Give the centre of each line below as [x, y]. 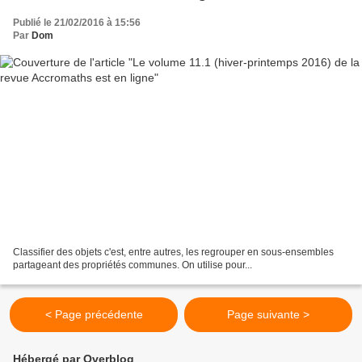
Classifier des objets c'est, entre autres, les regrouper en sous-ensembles [173, 252]
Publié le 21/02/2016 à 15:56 [77, 23]
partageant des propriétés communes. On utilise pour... [133, 265]
